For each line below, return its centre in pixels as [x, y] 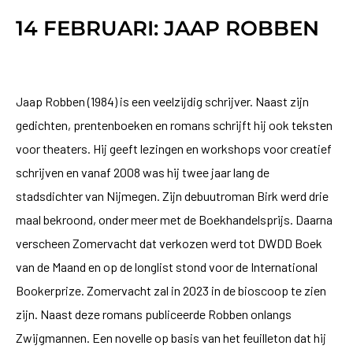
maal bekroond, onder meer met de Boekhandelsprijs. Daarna [174, 219]
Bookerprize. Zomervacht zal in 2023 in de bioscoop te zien [172, 290]
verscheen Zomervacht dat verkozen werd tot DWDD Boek [169, 243]
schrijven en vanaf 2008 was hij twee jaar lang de [143, 172]
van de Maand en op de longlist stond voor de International [167, 266]
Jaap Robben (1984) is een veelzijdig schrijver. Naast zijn [162, 101]
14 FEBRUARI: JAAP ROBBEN [167, 28]
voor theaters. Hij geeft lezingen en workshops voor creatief [174, 148]
